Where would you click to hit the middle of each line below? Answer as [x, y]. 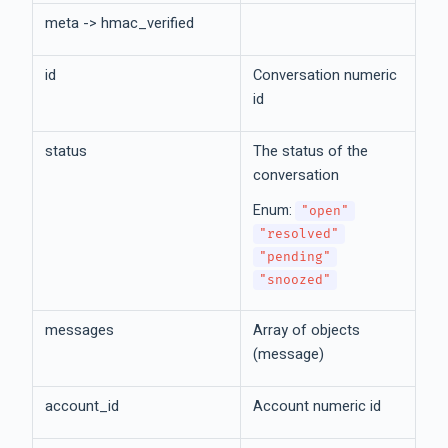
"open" [325, 211]
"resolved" [299, 234]
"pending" [295, 257]
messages [79, 330]
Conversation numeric [325, 75]
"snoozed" [295, 280]
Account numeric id [317, 406]
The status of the [310, 151]
